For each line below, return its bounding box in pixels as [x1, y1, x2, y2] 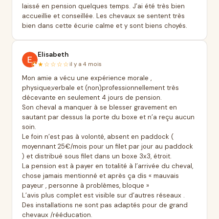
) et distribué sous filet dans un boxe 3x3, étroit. [22, 152, 172, 160]
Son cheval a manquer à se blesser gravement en [22, 103, 177, 111]
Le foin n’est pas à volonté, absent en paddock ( [22, 132, 174, 141]
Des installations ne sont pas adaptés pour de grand [22, 201, 188, 209]
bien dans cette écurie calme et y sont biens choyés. [22, 22, 187, 30]
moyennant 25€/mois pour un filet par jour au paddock [22, 142, 193, 151]
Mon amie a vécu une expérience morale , [22, 74, 152, 82]
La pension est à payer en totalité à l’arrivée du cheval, [22, 162, 193, 170]
